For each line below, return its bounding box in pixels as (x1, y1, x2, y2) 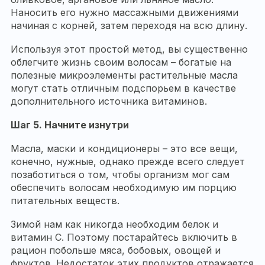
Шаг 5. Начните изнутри (11, 119, 129, 131)
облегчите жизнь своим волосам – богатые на (11, 56, 231, 69)
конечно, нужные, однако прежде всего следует (11, 156, 245, 168)
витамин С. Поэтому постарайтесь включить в (11, 231, 237, 244)
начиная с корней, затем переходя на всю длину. (11, 20, 247, 32)
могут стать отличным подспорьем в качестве (11, 82, 236, 95)
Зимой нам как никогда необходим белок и (11, 218, 218, 231)
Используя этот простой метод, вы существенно (11, 43, 248, 56)
